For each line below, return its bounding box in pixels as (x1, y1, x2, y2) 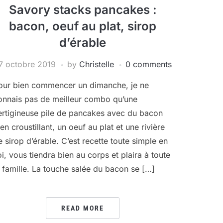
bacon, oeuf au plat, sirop (9, 19, 156, 33)
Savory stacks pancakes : (8, 2, 157, 17)
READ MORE (61, 204, 104, 212)
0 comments (125, 59, 172, 69)
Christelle (79, 59, 114, 69)
